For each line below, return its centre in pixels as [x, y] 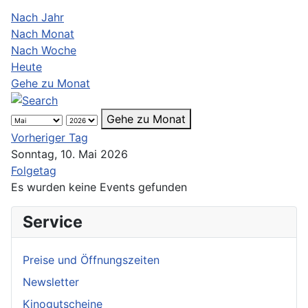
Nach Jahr [37, 17]
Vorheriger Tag [49, 138]
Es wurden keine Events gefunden [99, 187]
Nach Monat [43, 33]
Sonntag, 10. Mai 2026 [69, 154]
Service [53, 222]
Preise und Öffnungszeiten [91, 260]
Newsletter [51, 282]
